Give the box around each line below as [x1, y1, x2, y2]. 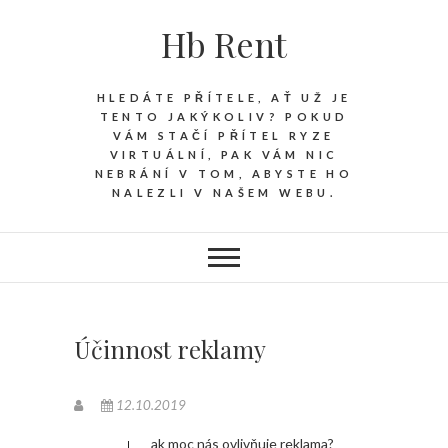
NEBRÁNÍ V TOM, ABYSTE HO [94, 167, 354, 180]
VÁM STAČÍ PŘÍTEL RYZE [113, 129, 335, 142]
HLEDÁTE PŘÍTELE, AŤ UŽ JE [96, 91, 352, 104]
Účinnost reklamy [74, 333, 266, 365]
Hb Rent [161, 21, 287, 67]
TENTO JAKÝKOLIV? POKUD [99, 110, 349, 123]
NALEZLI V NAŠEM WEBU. [111, 186, 337, 199]
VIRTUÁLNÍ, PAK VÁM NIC [109, 148, 339, 161]
